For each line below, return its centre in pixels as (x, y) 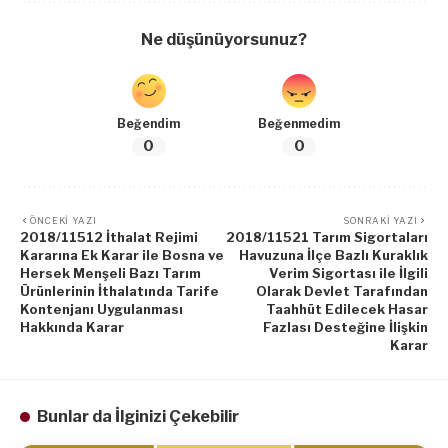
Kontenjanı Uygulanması (101, 309)
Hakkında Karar (72, 327)
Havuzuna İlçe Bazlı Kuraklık (333, 255)
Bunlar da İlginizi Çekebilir (137, 417)
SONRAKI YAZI (381, 221)
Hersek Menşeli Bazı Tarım (110, 273)
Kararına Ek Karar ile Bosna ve (122, 255)
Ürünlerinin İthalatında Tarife (119, 291)
